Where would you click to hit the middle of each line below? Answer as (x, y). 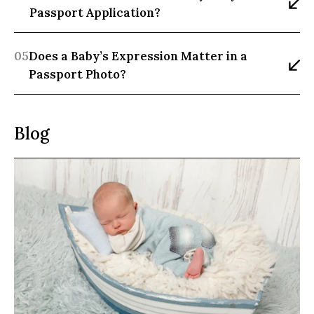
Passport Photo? (77, 75)
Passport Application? (95, 13)
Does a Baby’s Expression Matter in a (138, 56)
